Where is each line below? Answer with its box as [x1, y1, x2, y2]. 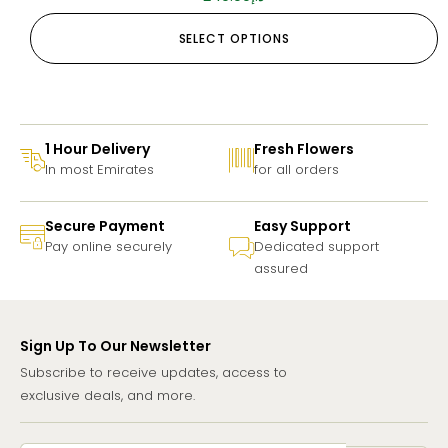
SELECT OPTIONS [178, 30, 290, 48]
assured [254, 259, 308, 279]
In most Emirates [45, 160, 154, 180]
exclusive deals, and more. [20, 386, 195, 406]
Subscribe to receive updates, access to [20, 363, 287, 383]
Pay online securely [45, 237, 172, 257]
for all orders [254, 160, 339, 180]
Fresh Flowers [254, 139, 354, 160]
